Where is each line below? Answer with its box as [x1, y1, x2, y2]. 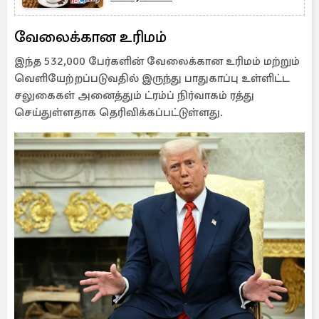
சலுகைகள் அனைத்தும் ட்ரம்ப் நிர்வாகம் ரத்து [14, 88, 254, 103]
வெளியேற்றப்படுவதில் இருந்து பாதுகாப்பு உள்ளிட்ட [14, 71, 290, 85]
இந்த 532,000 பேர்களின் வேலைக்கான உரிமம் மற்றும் [14, 54, 300, 68]
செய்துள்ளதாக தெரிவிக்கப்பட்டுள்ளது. [14, 105, 223, 120]
